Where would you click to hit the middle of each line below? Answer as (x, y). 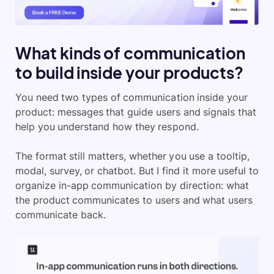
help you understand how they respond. (107, 127)
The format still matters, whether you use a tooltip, (132, 156)
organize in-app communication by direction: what (132, 186)
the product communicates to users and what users (134, 200)
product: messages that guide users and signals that (136, 112)
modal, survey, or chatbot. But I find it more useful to (137, 171)
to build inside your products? (129, 73)
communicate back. (61, 215)
